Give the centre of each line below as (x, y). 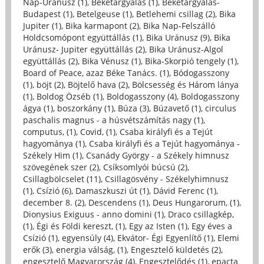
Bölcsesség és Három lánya (185, 84)
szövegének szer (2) (61, 167)
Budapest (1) (47, 14)
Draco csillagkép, (201, 214)
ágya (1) (38, 108)
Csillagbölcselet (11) (62, 179)
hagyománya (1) (54, 143)
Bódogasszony (201, 72)
